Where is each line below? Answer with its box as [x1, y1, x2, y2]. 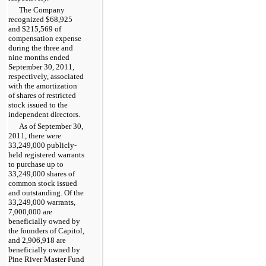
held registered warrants [8, 150, 84, 159]
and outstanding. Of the [8, 188, 84, 197]
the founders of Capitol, [8, 226, 84, 235]
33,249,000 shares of [8, 169, 75, 178]
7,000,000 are [8, 207, 52, 216]
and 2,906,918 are [8, 235, 66, 245]
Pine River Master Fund [8, 254, 84, 264]
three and [43, 43, 73, 52]
